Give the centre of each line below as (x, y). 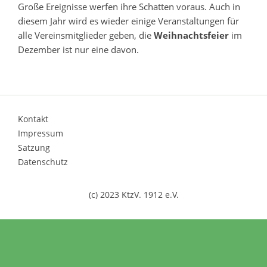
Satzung (34, 148)
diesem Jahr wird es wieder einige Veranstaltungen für (128, 21)
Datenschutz (43, 162)
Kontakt (33, 119)
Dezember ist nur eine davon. (78, 49)
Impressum (41, 133)
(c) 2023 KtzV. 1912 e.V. (133, 195)
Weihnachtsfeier (191, 35)
